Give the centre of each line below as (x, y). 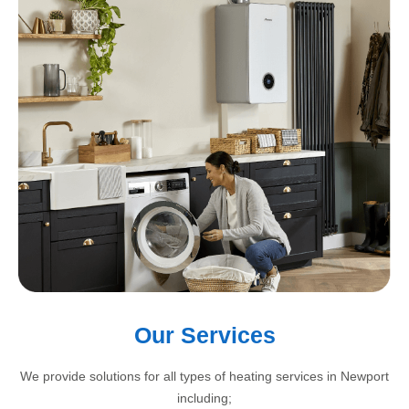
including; (204, 399)
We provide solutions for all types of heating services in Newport (204, 377)
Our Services (204, 336)
